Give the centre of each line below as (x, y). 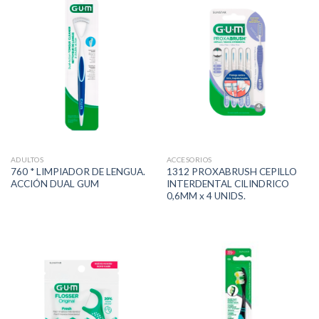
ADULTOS (27, 159)
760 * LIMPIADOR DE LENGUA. (78, 171)
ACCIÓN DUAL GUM (54, 183)
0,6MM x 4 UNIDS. (206, 195)
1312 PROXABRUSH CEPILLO (231, 171)
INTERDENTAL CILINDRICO (228, 183)
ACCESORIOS (189, 159)
